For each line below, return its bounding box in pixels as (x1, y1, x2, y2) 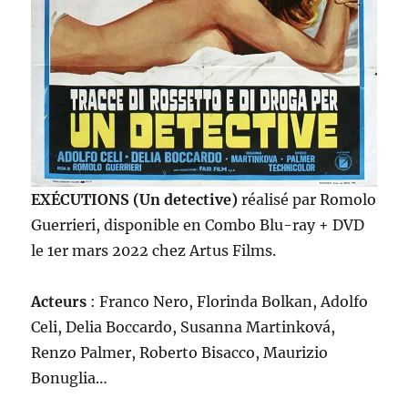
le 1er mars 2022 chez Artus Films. (31, 241, 277, 260)
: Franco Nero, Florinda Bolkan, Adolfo (87, 292, 369, 311)
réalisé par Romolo (241, 190, 377, 209)
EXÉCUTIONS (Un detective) (31, 190, 242, 209)
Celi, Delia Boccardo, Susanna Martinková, (31, 318, 336, 337)
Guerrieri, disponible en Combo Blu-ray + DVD (31, 216, 365, 235)
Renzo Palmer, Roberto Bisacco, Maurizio (31, 343, 329, 362)
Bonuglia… (31, 369, 108, 388)
